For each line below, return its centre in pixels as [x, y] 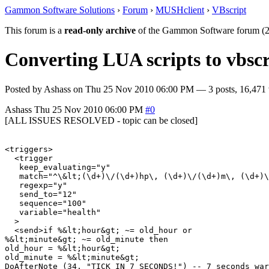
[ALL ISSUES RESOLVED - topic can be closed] [101, 120]
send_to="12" [41, 194]
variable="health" [53, 212]
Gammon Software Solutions [60, 10]
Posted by [24, 89]
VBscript [229, 10]
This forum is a [35, 30]
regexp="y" [36, 185]
